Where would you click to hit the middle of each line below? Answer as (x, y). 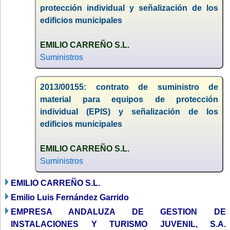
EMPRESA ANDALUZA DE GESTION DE (118, 212)
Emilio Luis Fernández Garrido (70, 197)
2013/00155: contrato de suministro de (129, 87)
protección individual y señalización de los (129, 8)
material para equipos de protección (129, 99)
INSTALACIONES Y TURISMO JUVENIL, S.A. (118, 224)
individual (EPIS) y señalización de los (129, 111)
